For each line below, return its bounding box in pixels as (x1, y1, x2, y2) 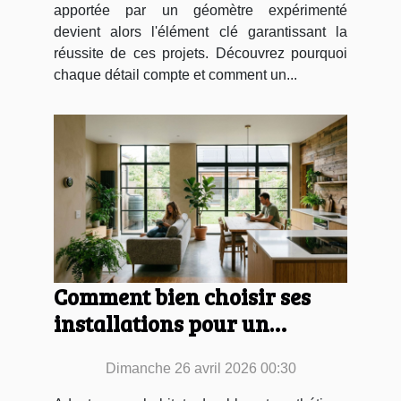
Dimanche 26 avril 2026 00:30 (105, 360, 296, 376)
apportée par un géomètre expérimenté (54, 3, 347, 19)
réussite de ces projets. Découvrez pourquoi (54, 46, 347, 62)
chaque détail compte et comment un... (54, 67, 297, 83)
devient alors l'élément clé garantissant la (54, 24, 347, 40)
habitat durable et (54, 334, 237, 365)
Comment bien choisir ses (54, 280, 311, 311)
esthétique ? (54, 361, 175, 392)
